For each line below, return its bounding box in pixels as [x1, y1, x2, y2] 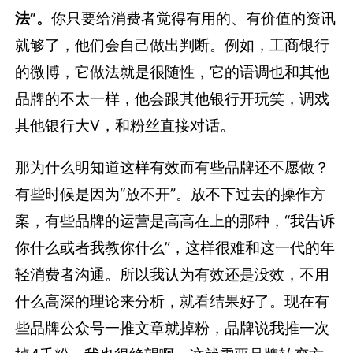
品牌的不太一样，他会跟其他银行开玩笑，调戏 [15, 89, 330, 109]
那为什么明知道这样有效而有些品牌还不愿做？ [15, 158, 330, 177]
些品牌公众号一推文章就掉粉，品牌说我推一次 [15, 318, 330, 338]
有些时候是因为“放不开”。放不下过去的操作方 [15, 184, 326, 204]
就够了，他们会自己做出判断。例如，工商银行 [15, 35, 330, 55]
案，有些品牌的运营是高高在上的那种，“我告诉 [15, 211, 336, 231]
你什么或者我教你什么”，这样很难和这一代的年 [15, 238, 336, 258]
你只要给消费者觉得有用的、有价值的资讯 [51, 9, 336, 28]
